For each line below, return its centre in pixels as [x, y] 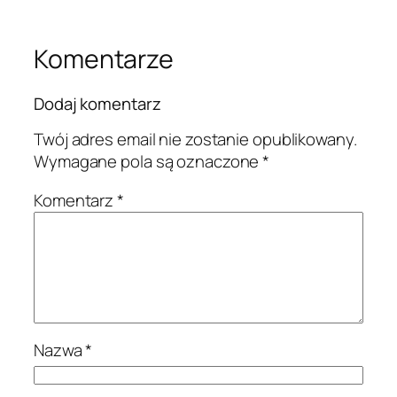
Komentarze [104, 59]
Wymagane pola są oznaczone [148, 162]
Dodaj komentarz [97, 103]
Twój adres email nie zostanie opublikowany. [195, 140]
